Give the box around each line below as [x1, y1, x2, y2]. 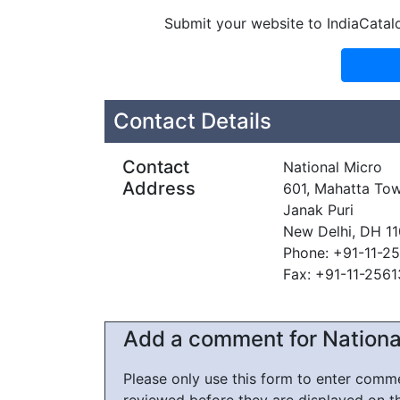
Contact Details [113, 108, 271, 134]
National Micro [283, 158, 382, 176]
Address [122, 178, 196, 199]
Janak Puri [283, 201, 354, 219]
